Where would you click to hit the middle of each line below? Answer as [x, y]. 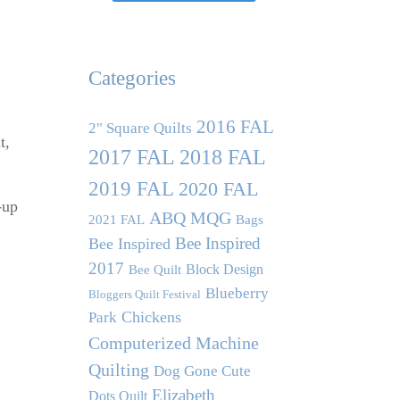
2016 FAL [235, 127]
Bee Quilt [154, 270]
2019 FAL [131, 189]
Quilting [118, 370]
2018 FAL [222, 158]
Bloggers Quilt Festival [144, 295]
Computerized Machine [173, 343]
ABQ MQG [190, 218]
